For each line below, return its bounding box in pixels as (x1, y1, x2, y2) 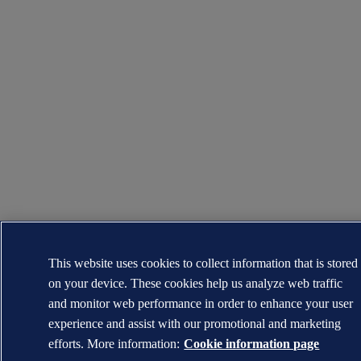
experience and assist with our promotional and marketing (48, 317, 342, 330)
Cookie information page (184, 337, 320, 351)
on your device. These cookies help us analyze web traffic (48, 276, 343, 290)
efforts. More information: (48, 337, 180, 351)
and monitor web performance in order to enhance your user (48, 297, 354, 310)
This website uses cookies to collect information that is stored (48, 256, 359, 270)
